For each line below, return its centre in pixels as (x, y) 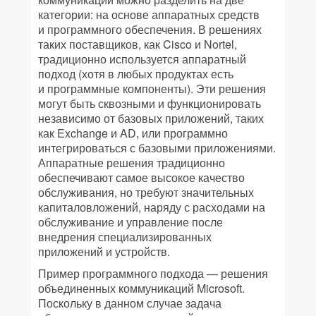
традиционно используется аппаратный (142, 59)
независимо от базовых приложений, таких (151, 118)
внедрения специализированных (125, 237)
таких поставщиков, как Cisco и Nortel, (138, 44)
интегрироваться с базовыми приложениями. (157, 148)
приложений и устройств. (104, 251)
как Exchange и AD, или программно (133, 133)
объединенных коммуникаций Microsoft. (141, 288)
